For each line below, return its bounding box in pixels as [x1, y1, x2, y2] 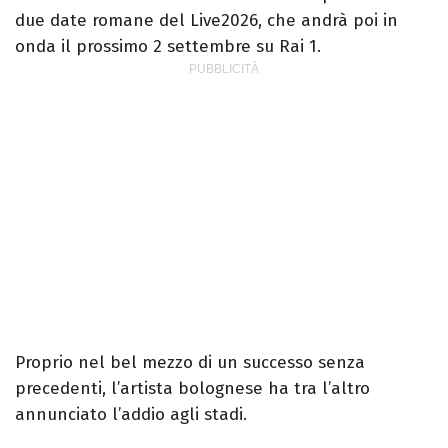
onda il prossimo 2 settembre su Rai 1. [15, 35, 321, 57]
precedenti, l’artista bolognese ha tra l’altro [15, 377, 370, 399]
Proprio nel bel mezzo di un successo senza [15, 351, 365, 373]
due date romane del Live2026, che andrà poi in [15, 9, 398, 31]
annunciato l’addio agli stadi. [15, 403, 247, 425]
